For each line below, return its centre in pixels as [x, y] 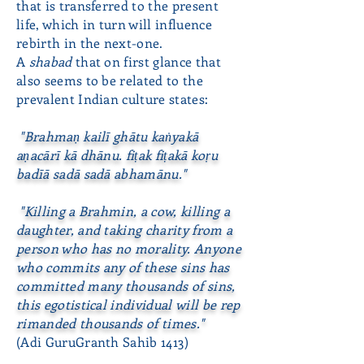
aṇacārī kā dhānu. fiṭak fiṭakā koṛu [117, 155]
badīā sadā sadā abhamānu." [102, 173]
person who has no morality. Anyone [129, 248]
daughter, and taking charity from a [125, 230]
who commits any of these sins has [123, 267]
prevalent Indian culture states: [113, 99]
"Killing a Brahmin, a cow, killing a [123, 211]
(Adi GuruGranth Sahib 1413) [103, 342]
